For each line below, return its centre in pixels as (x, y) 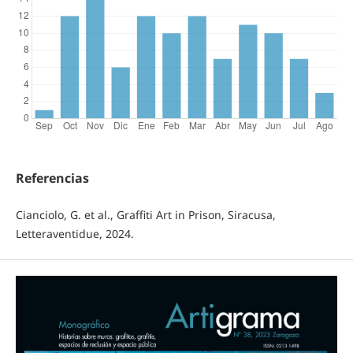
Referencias (52, 178)
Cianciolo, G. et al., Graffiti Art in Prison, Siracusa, (145, 215)
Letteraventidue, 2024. (74, 234)
